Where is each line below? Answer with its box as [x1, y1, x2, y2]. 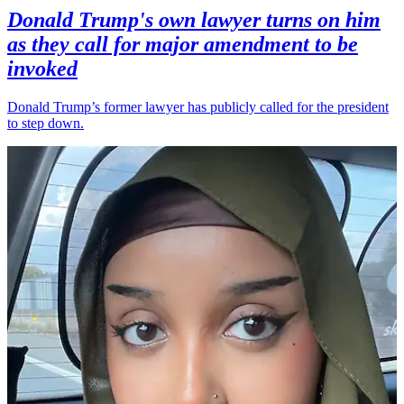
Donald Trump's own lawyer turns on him [7, 8, 381, 32]
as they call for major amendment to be [7, 32, 358, 57]
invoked [7, 57, 78, 81]
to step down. [7, 115, 84, 132]
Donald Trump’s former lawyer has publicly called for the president [7, 99, 389, 115]
